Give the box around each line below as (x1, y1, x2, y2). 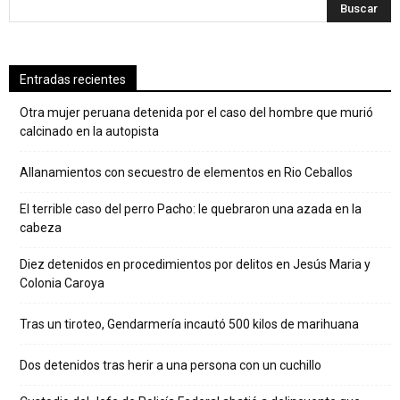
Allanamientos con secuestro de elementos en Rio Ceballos (20, 165, 353, 179)
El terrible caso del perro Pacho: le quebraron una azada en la (20, 202, 362, 216)
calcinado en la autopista (20, 124, 159, 138)
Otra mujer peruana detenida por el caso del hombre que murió (20, 105, 373, 120)
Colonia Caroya (20, 276, 104, 290)
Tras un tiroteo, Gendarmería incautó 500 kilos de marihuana (20, 317, 359, 331)
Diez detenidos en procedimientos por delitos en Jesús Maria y (20, 257, 371, 271)
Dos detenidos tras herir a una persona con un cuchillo (20, 358, 321, 372)
